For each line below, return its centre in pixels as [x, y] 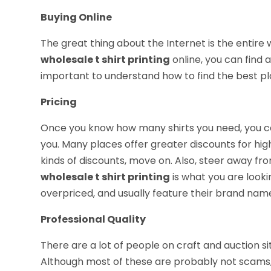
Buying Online [77, 18]
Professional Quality [93, 220]
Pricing [59, 102]
